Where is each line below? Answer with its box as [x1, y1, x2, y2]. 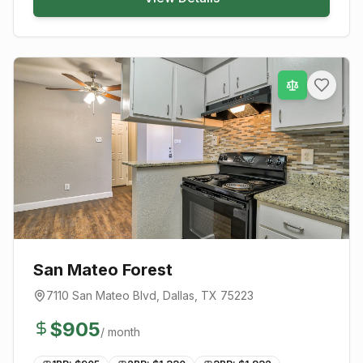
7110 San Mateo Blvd [46, 288, 156, 302]
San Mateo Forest [33, 259, 173, 280]
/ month [100, 324, 140, 339]
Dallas [163, 288, 194, 302]
